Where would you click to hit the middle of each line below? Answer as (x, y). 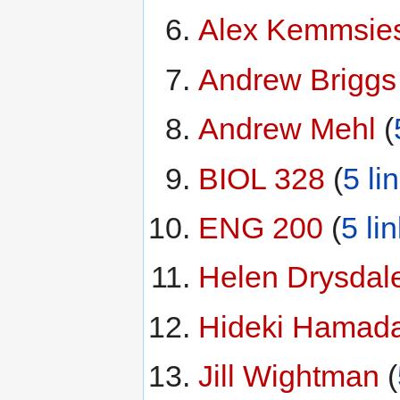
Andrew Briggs (297, 79)
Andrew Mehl (287, 129)
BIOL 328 (261, 178)
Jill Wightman (288, 376)
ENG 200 (260, 227)
